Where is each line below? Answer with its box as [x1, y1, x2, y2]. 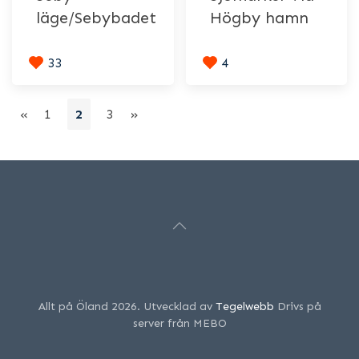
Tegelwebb [215, 299, 274, 313]
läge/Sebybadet [36, 8, 156, 28]
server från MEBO [132, 316, 227, 330]
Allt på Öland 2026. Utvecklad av [38, 299, 216, 313]
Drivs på [273, 299, 321, 313]
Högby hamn [209, 8, 309, 28]
